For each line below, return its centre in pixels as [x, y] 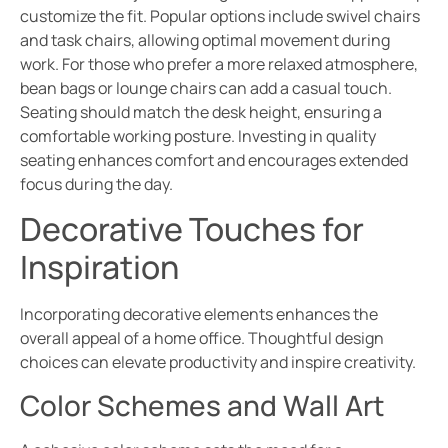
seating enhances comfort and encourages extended [214, 159]
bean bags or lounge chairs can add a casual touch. [206, 87]
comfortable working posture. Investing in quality [198, 135]
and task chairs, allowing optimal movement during [205, 39]
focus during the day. [96, 183]
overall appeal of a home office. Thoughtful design [202, 338]
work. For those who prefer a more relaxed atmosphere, [219, 63]
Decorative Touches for [192, 229]
